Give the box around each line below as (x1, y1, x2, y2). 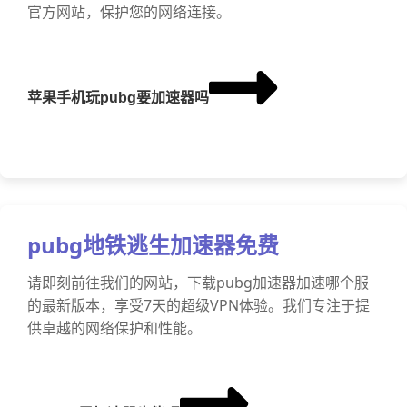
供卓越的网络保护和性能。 (27, 318, 202, 338)
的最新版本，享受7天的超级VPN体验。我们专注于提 (27, 295, 370, 315)
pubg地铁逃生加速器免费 (27, 230, 279, 260)
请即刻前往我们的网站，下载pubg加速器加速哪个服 (27, 273, 369, 293)
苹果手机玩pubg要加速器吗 (27, 90, 209, 105)
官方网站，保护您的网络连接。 (27, 2, 231, 22)
